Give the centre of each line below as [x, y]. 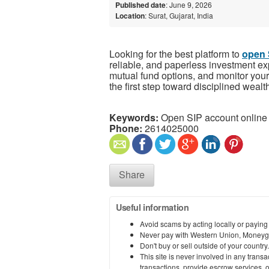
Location [130, 15]
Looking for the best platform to [176, 53]
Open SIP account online [213, 117]
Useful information [153, 207]
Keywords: [134, 117]
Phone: [126, 128]
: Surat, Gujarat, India [179, 15]
